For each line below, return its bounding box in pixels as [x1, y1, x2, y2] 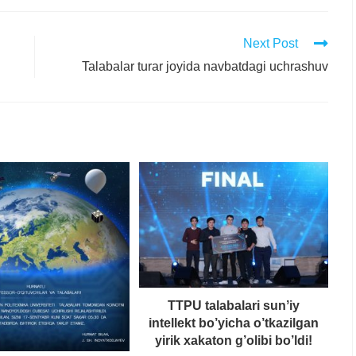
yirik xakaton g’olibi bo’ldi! [155, 334, 312, 348]
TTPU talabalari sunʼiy [168, 299, 300, 313]
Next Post [243, 36, 298, 50]
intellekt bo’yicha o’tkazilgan [149, 316, 319, 331]
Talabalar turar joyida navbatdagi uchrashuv [82, 59, 328, 73]
